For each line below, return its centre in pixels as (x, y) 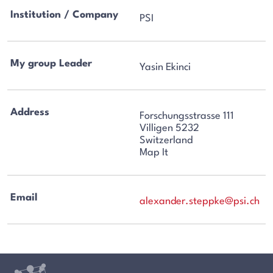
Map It (154, 152)
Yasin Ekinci (165, 68)
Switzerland (166, 140)
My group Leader (51, 64)
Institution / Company (65, 15)
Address (30, 112)
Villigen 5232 (170, 128)
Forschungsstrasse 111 (187, 116)
